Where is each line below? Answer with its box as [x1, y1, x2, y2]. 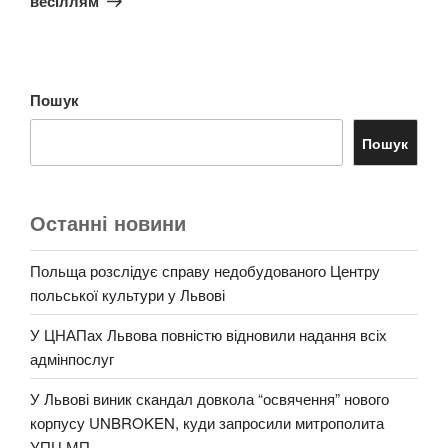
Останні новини [30, 208, 186, 238]
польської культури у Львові [30, 283, 225, 305]
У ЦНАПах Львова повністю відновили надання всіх [30, 323, 387, 345]
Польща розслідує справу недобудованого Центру [30, 259, 380, 281]
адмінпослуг [30, 347, 114, 369]
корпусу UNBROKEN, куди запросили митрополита [30, 411, 384, 433]
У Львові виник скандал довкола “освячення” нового [30, 387, 389, 409]
